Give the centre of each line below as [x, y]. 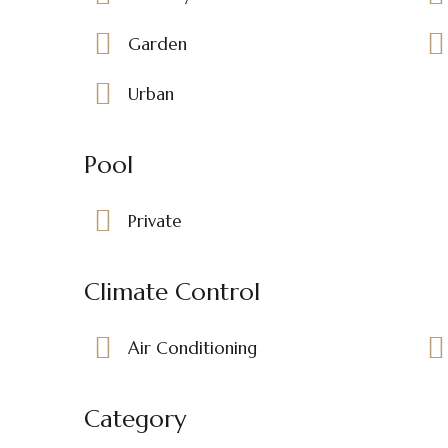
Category [135, 418]
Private [155, 220]
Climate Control [172, 291]
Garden [157, 43]
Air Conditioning [192, 347]
